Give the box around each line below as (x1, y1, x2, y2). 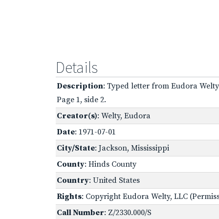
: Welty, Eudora (97, 110, 151, 121)
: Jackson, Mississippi (95, 143, 169, 153)
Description (57, 81, 103, 91)
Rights (57, 191, 82, 201)
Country (57, 175, 89, 185)
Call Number (57, 207, 104, 218)
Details (56, 57, 98, 77)
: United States (89, 175, 140, 185)
